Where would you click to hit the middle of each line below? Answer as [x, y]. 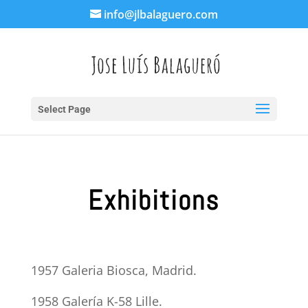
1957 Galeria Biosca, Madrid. [113, 270]
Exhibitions [154, 200]
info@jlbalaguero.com [161, 14]
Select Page [64, 109]
